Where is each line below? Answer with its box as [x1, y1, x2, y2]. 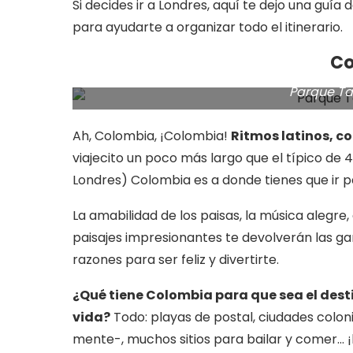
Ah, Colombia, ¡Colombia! [72, 127, 231, 146]
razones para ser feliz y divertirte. [72, 251, 279, 269]
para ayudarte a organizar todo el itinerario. [72, 18, 343, 37]
